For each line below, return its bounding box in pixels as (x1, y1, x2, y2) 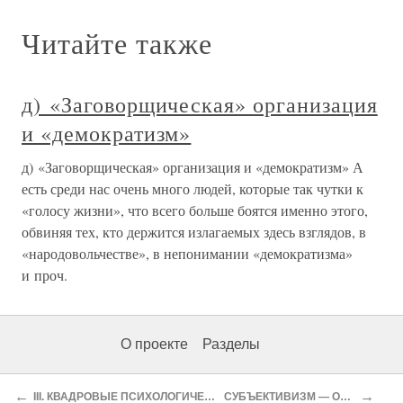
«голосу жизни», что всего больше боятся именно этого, (22, 201, 368, 219)
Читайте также (22, 23, 212, 62)
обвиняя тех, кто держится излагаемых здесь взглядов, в (22, 222, 366, 241)
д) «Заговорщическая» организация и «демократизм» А (22, 157, 363, 176)
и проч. (22, 265, 67, 284)
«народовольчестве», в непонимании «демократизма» (22, 244, 353, 263)
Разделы (202, 336, 260, 352)
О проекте (121, 336, 188, 352)
